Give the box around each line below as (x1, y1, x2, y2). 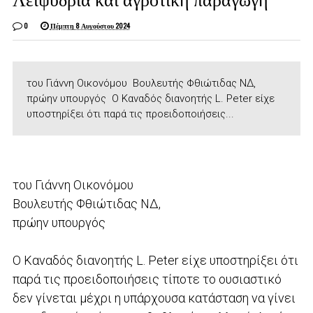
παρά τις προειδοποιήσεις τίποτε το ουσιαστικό (12, 271, 282, 286)
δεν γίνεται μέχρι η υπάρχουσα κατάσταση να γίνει (12, 290, 296, 305)
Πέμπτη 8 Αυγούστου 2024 (50, 20, 130, 31)
